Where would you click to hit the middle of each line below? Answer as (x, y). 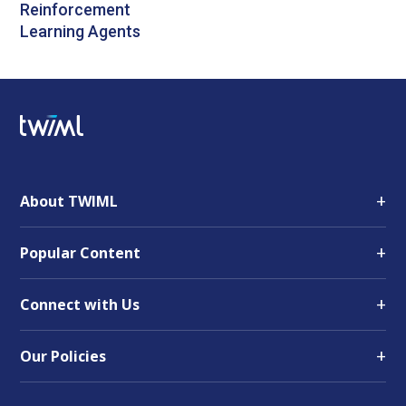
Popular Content (81, 252)
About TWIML (69, 201)
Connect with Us (80, 304)
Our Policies (63, 356)
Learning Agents (81, 32)
